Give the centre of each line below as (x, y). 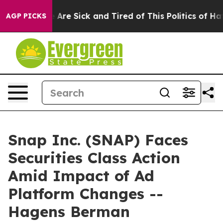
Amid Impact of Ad (81, 176)
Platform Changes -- (86, 194)
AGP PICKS (26, 16)
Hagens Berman (69, 212)
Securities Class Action (94, 158)
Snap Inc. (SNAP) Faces (98, 140)
